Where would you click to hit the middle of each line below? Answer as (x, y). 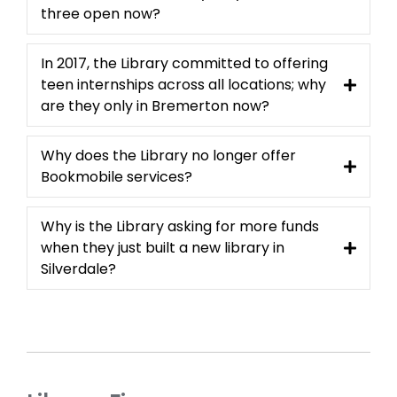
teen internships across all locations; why (183, 85)
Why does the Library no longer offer (168, 156)
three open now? (101, 14)
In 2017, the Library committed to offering (184, 64)
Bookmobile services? (117, 177)
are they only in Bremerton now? (155, 106)
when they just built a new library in (163, 248)
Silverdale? (78, 269)
